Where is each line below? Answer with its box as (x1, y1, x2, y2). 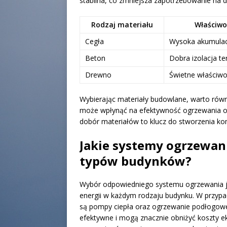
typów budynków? (80, 152, 192, 169)
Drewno (85, 69, 111, 80)
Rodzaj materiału (91, 19, 153, 29)
